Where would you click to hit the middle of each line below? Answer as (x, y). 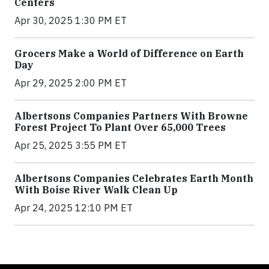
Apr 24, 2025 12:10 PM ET (74, 208)
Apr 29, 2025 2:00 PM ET (71, 83)
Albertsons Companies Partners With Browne (131, 116)
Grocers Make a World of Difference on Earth (129, 54)
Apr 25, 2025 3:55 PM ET (71, 146)
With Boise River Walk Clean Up (96, 190)
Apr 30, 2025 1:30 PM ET (71, 21)
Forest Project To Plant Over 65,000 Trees (120, 128)
